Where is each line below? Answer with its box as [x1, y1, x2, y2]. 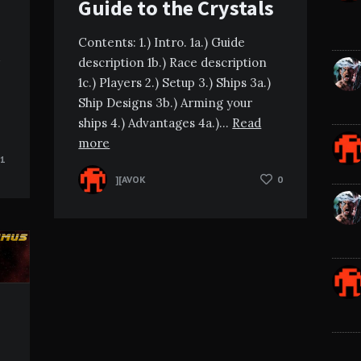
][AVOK [115, 172, 147, 185]
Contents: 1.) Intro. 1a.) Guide [78, 34, 246, 50]
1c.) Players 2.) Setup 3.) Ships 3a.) [78, 74, 272, 90]
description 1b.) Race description [78, 54, 268, 70]
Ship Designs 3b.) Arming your [78, 94, 253, 110]
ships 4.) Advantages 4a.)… [78, 114, 233, 131]
